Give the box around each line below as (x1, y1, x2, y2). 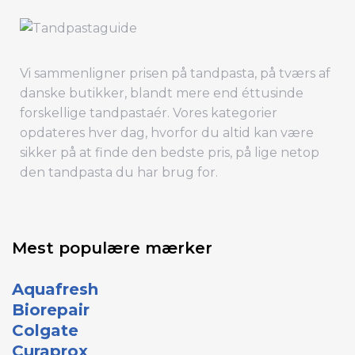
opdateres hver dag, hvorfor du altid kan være (20, 125, 314, 140)
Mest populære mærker (12, 239, 212, 258)
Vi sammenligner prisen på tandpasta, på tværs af (20, 66, 330, 81)
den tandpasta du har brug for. (20, 165, 218, 180)
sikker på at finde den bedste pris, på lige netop (20, 145, 319, 160)
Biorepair (12, 300, 90, 319)
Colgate (12, 321, 78, 340)
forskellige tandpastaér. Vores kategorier (20, 105, 277, 120)
